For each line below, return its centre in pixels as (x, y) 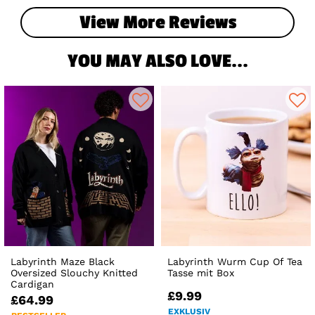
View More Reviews (157, 22)
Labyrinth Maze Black (63, 262)
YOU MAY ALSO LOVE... (157, 62)
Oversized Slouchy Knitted (74, 273)
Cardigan (32, 284)
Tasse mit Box (201, 273)
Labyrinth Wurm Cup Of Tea (235, 262)
